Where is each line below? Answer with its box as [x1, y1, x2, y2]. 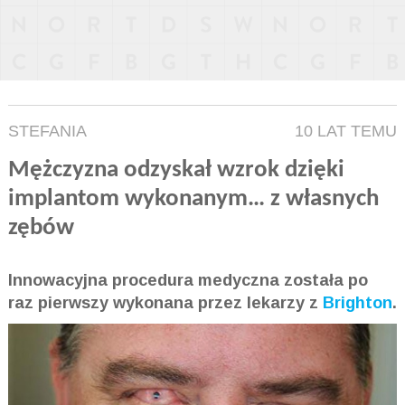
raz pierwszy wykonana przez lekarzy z [7, 294, 323, 313]
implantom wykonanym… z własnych [7, 187, 379, 212]
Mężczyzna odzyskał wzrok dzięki [7, 158, 344, 184]
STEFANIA [7, 122, 87, 141]
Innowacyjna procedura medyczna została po [7, 271, 368, 290]
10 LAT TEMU [295, 122, 398, 141]
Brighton [322, 294, 392, 313]
